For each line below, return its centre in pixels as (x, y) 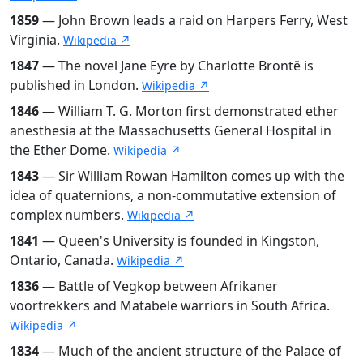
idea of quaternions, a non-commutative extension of (173, 195)
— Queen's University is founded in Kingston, (179, 240)
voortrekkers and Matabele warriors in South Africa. (170, 305)
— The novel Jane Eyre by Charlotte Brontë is (176, 65)
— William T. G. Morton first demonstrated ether (189, 111)
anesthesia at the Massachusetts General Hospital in (171, 130)
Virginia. (36, 39)
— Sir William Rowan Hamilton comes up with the (192, 175)
